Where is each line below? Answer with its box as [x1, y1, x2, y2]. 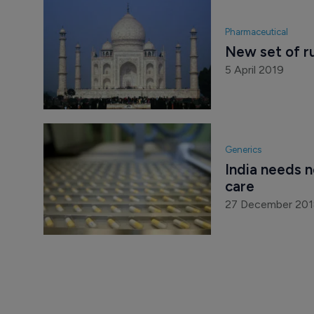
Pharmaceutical [224, 27, 288, 38]
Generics [224, 144, 261, 155]
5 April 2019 [224, 63, 284, 77]
